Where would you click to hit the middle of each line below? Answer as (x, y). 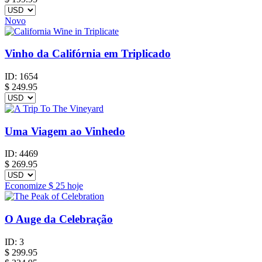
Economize (27, 186)
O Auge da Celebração (59, 219)
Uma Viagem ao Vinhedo (65, 131)
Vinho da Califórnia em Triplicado (88, 54)
